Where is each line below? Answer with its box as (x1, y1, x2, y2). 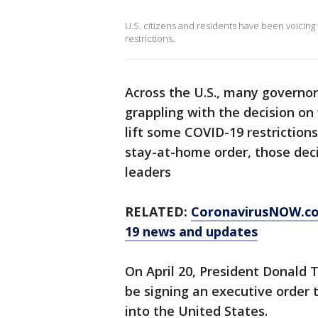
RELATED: (125, 203, 191, 220)
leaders (125, 163, 171, 180)
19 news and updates (125, 223, 258, 240)
